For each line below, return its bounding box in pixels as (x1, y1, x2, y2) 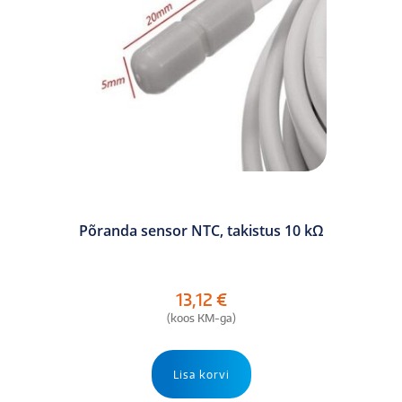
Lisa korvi (172, 367, 230, 381)
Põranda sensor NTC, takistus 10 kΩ (78, 220, 324, 240)
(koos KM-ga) (166, 310, 236, 325)
